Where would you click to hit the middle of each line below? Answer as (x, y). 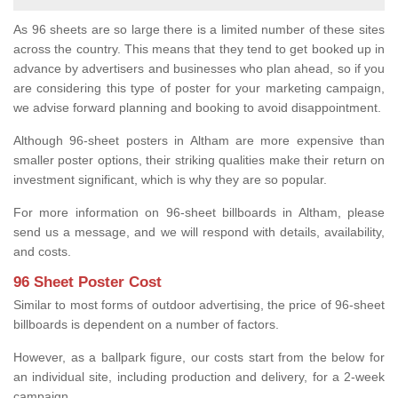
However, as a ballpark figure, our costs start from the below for (199, 357)
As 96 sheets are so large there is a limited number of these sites (199, 29)
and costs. (44, 251)
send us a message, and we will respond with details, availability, (199, 231)
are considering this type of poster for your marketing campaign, (199, 88)
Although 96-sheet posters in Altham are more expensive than (199, 140)
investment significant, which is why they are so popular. (172, 179)
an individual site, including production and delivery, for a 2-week (199, 376)
